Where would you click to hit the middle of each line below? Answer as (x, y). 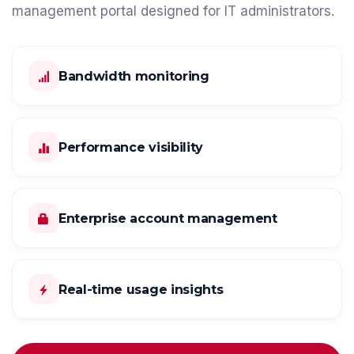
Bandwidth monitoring (134, 76)
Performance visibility (131, 147)
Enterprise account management (168, 218)
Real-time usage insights (141, 289)
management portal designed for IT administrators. (173, 11)
